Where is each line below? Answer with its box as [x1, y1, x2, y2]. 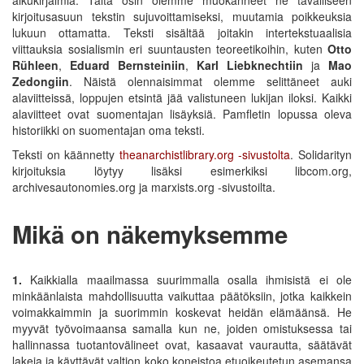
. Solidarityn [290, 145, 353, 162]
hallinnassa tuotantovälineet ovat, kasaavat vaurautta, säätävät [12, 336, 352, 353]
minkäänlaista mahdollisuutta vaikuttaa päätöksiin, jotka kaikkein [12, 287, 352, 304]
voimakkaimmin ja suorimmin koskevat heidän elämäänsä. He [12, 303, 352, 320]
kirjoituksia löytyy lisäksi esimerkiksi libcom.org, [12, 162, 352, 179]
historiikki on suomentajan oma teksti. [12, 121, 205, 138]
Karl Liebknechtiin [197, 56, 303, 73]
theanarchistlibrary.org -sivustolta [119, 145, 291, 162]
